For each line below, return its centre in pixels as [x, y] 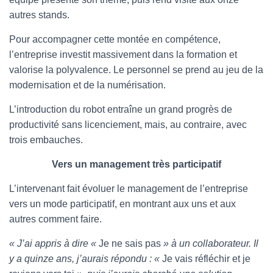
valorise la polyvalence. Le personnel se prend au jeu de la [136, 70]
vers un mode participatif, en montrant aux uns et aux [122, 204]
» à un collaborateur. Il [210, 243]
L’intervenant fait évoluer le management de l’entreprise [129, 189]
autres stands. [39, 15]
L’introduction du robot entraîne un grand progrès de [121, 109]
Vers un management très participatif [136, 164]
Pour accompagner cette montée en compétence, [115, 39]
